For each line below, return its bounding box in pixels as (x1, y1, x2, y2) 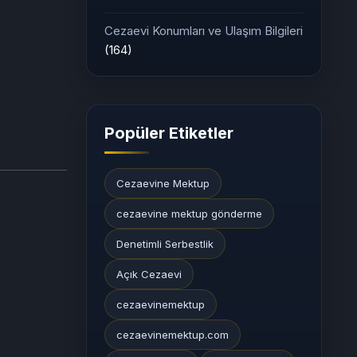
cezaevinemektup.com (116, 328, 229, 341)
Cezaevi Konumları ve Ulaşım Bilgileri (104, 23, 303, 38)
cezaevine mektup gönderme (116, 206, 262, 220)
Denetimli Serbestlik (116, 237, 214, 250)
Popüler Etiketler (104, 124, 233, 143)
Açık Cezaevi (116, 267, 182, 280)
